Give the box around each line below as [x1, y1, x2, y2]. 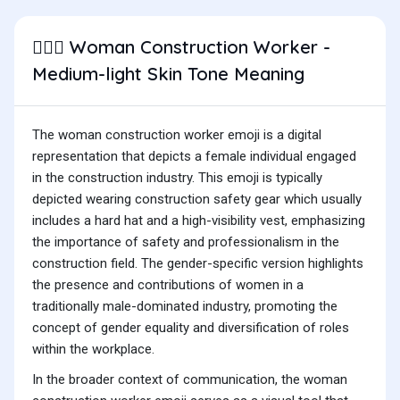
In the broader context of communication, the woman [32, 371, 347, 388]
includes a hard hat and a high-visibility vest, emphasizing [32, 212, 365, 229]
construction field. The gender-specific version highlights [32, 255, 363, 272]
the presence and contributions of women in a [32, 277, 304, 294]
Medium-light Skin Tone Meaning [32, 62, 304, 86]
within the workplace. [32, 341, 154, 358]
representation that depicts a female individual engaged [32, 148, 356, 165]
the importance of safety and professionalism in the [32, 234, 339, 251]
